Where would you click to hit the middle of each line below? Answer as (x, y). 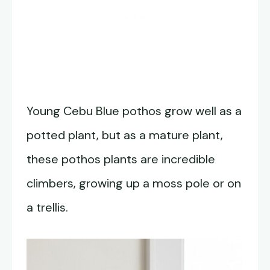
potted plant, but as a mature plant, (125, 135)
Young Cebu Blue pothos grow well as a (134, 111)
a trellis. (47, 208)
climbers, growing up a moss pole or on (134, 184)
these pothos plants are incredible (121, 159)
